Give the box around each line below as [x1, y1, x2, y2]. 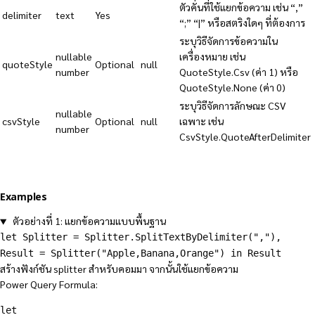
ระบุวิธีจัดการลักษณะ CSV [179, 99, 286, 112]
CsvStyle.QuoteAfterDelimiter [179, 130, 311, 143]
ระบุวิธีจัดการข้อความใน [179, 34, 278, 48]
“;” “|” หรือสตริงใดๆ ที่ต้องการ [179, 16, 305, 30]
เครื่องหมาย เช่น [179, 50, 245, 63]
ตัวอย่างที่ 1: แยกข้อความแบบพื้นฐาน [13, 214, 167, 228]
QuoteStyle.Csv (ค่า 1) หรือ [179, 65, 298, 79]
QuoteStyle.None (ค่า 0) [179, 81, 285, 94]
